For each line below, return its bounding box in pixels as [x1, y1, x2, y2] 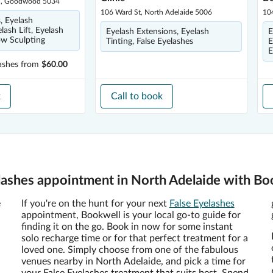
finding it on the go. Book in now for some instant [21, 222, 233, 232]
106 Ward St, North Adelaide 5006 [101, 9, 212, 16]
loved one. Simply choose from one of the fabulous [21, 245, 238, 255]
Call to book [111, 91, 163, 101]
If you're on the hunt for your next [21, 199, 169, 208]
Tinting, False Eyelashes [106, 37, 193, 46]
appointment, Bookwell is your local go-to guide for [21, 210, 241, 220]
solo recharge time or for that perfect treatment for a [21, 233, 248, 243]
